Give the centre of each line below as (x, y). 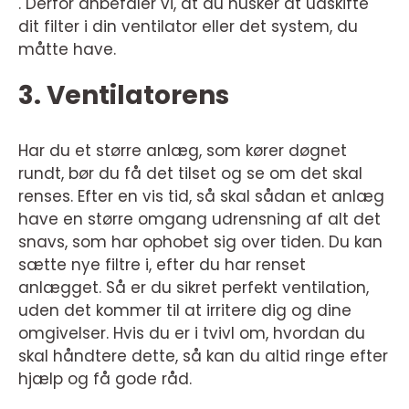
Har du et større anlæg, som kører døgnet (183, 151)
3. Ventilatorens (124, 96)
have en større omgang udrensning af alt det (199, 220)
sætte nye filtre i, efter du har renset (162, 265)
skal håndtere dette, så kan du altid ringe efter (203, 357)
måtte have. (67, 50)
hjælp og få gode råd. (107, 379)
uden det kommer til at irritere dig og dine (185, 311)
